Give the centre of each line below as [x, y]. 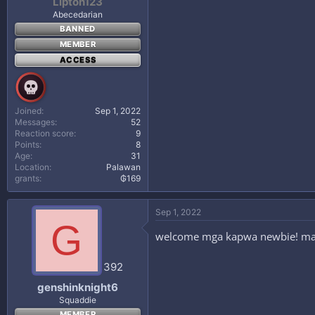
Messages [35, 122]
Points [27, 144]
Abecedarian [78, 14]
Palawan [123, 167]
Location [32, 167]
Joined [28, 111]
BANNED [78, 29]
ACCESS [78, 60]
